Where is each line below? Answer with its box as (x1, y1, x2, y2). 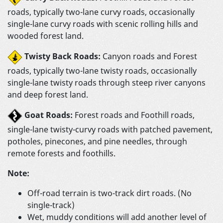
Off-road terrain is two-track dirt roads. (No (27, 187, 192, 199)
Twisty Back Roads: (24, 50, 101, 62)
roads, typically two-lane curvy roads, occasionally (7, 6, 195, 17)
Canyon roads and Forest (101, 50, 197, 62)
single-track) (27, 199, 75, 211)
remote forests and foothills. (7, 147, 115, 159)
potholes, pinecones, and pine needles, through (7, 135, 187, 147)
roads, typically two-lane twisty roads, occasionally (7, 65, 197, 76)
